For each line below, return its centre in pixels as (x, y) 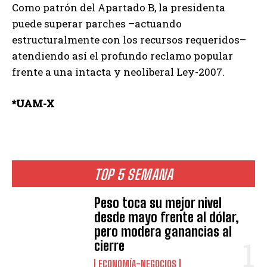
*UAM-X (33, 103)
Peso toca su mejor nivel (158, 203)
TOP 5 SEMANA (133, 174)
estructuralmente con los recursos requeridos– (129, 39)
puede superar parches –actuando (97, 23)
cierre (110, 246)
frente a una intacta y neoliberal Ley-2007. (118, 72)
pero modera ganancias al (163, 231)
